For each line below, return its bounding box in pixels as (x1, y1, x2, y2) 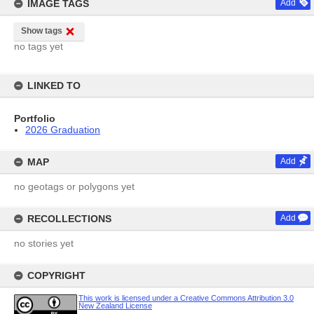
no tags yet (14, 41, 63, 52)
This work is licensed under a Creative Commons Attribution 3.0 (78, 294, 294, 302)
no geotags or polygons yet (14, 181, 135, 192)
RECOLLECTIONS (27, 213, 111, 224)
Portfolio (14, 113, 55, 124)
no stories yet (14, 238, 74, 249)
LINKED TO (27, 80, 81, 91)
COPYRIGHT (27, 270, 86, 281)
